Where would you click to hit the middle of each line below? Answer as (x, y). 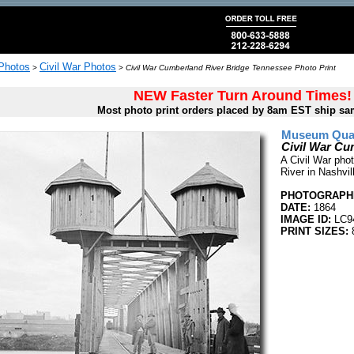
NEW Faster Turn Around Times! (242, 96)
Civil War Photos (78, 67)
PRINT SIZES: (314, 231)
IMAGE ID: (306, 219)
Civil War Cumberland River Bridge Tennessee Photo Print (231, 68)
